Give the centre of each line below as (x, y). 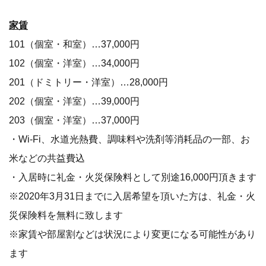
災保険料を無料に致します (66, 215)
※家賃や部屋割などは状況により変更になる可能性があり (132, 234)
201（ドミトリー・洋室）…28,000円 (88, 82)
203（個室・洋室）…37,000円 (74, 120)
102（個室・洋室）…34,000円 (74, 63)
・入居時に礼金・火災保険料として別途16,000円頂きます (133, 177)
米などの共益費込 (47, 158)
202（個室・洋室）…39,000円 (74, 101)
